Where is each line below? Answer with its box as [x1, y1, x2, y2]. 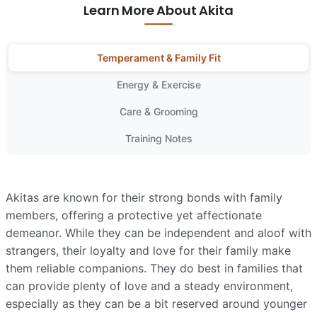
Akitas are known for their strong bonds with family [6, 190, 282, 204]
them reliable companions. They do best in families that [6, 260, 303, 275]
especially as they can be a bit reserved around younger [6, 296, 307, 311]
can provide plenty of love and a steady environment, [6, 278, 293, 293]
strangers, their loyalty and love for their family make [6, 243, 291, 258]
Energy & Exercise [116, 78, 201, 91]
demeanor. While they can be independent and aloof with [6, 225, 311, 240]
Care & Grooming [119, 105, 198, 117]
